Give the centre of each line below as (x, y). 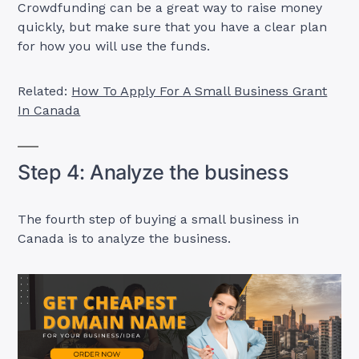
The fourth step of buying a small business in (159, 219)
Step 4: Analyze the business (156, 172)
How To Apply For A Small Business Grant (200, 91)
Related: (45, 91)
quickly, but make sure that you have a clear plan (173, 26)
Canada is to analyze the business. (127, 238)
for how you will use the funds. (114, 46)
